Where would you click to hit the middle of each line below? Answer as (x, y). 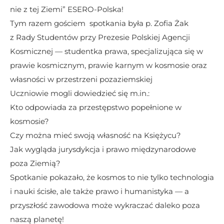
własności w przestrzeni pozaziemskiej (81, 79)
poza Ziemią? (35, 163)
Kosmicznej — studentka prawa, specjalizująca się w (106, 51)
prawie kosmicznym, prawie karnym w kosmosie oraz (108, 65)
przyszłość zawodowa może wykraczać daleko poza (105, 205)
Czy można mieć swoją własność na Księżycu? (95, 135)
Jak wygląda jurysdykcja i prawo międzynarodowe (103, 149)
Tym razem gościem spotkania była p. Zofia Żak (100, 23)
